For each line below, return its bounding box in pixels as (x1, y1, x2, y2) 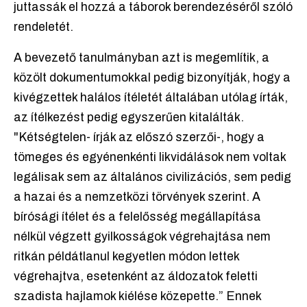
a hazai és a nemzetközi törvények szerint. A (14, 191, 260, 204)
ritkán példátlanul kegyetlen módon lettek (14, 250, 239, 264)
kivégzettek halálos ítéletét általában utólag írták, (14, 91, 288, 105)
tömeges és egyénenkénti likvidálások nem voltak (14, 151, 286, 164)
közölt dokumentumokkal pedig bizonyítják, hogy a (14, 71, 291, 85)
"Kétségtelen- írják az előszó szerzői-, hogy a (14, 131, 265, 145)
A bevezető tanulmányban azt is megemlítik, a (14, 51, 269, 65)
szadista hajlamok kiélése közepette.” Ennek (14, 290, 261, 304)
